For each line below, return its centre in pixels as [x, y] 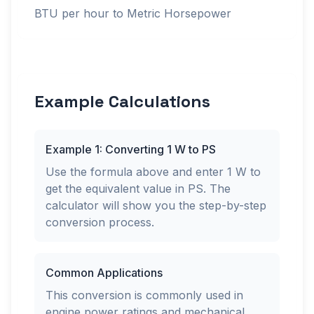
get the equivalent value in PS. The [138, 189]
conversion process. [100, 222]
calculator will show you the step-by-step [156, 205]
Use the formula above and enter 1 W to [153, 172]
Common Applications [104, 273]
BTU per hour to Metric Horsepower [133, 13]
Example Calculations [122, 101]
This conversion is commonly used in [144, 295]
